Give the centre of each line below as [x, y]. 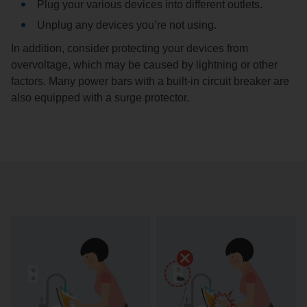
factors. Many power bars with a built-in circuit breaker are [150, 82]
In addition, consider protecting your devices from [130, 49]
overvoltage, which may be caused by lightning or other [144, 65]
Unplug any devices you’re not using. [127, 25]
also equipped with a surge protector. [100, 98]
